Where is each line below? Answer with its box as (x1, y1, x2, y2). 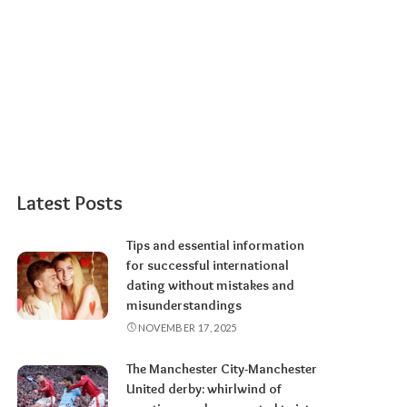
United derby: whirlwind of (126, 381, 283, 398)
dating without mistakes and (126, 277, 295, 294)
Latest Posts (17, 191, 124, 216)
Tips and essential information (126, 237, 305, 254)
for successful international (126, 257, 290, 274)
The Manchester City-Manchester (126, 361, 318, 378)
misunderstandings (126, 297, 243, 314)
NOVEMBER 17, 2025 (137, 322, 237, 334)
